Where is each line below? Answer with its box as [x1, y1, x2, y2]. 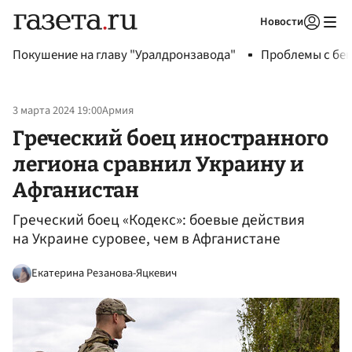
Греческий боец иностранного [13, 125, 328, 151]
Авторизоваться [211, 35, 284, 49]
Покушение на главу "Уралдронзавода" [13, 46, 236, 64]
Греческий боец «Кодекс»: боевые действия [13, 209, 305, 232]
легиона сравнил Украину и [13, 151, 304, 177]
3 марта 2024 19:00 [13, 102, 102, 119]
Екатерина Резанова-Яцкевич [31, 264, 177, 281]
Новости [260, 13, 303, 30]
